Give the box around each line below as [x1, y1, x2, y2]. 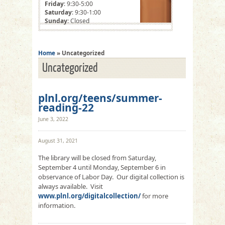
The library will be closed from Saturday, [38, 153, 156, 162]
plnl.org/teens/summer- [38, 91, 162, 105]
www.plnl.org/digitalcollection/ [38, 191, 141, 200]
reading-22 [38, 100, 94, 115]
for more [141, 191, 168, 200]
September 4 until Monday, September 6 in [38, 163, 166, 172]
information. [38, 201, 75, 210]
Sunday [45, 17, 67, 25]
